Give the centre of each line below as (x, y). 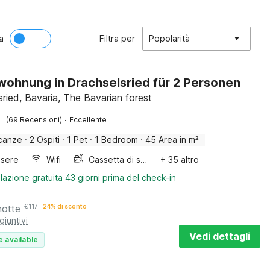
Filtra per (117, 38)
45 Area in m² (172, 140)
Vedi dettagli (220, 236)
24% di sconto (65, 206)
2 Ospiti (45, 140)
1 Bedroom (117, 140)
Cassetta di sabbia (144, 159)
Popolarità (169, 38)
